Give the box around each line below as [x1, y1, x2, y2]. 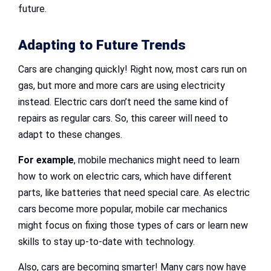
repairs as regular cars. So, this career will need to [18, 113, 228, 125]
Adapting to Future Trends [18, 37, 186, 54]
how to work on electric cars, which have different [18, 171, 232, 183]
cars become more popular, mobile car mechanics [18, 203, 227, 215]
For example [18, 154, 74, 166]
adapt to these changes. [18, 129, 122, 141]
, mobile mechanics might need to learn [74, 154, 240, 166]
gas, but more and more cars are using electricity [18, 80, 225, 92]
